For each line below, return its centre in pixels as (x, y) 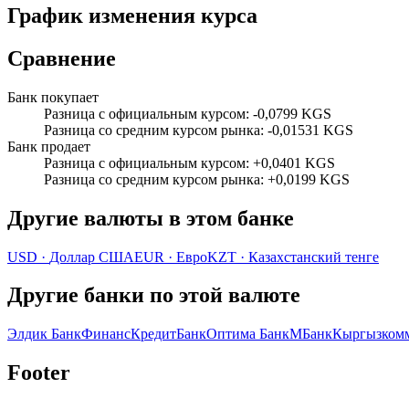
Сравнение (62, 58)
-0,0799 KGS (292, 113)
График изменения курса (132, 15)
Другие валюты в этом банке (151, 218)
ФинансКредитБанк (144, 334)
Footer (39, 373)
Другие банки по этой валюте (154, 295)
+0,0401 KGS (294, 163)
